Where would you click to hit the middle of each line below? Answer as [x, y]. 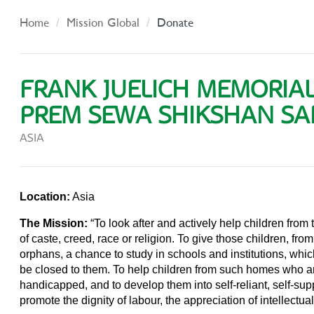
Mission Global [103, 22]
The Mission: [55, 223]
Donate [176, 22]
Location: [45, 196]
